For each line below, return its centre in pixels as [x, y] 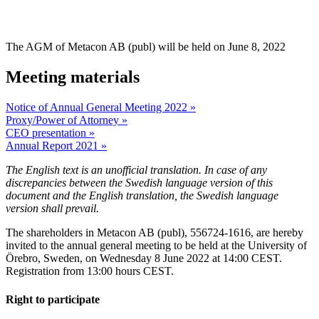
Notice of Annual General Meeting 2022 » [101, 108]
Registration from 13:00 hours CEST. [90, 271]
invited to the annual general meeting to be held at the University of [156, 246]
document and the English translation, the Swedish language [142, 196]
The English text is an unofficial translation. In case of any [136, 170]
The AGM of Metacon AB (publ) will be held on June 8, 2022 [146, 47]
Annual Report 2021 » [56, 146]
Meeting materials [73, 77]
